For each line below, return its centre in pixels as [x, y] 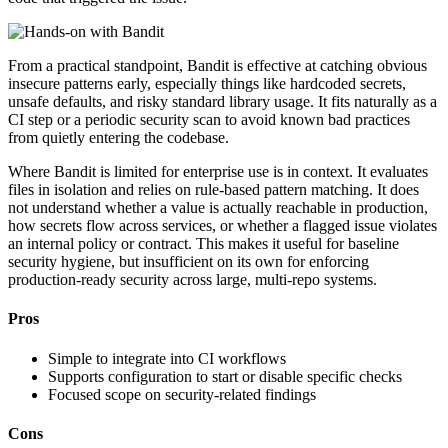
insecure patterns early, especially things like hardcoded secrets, [207, 83]
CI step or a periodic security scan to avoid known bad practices [209, 119]
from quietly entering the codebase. [118, 137]
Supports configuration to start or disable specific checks [225, 376]
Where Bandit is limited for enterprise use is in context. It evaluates [218, 171]
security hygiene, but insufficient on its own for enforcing [188, 261]
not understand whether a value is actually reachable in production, [218, 207]
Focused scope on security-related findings [182, 394]
